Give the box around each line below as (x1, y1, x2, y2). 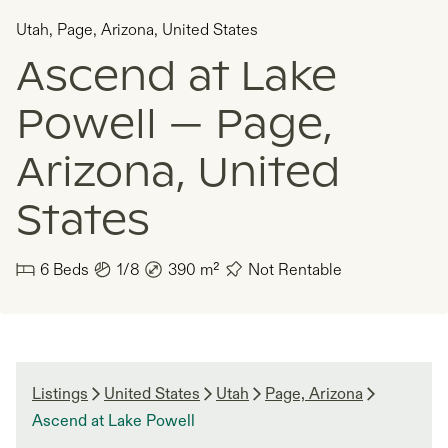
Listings (32, 383, 88, 404)
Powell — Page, (16, 105, 333, 146)
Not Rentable (247, 259, 342, 280)
